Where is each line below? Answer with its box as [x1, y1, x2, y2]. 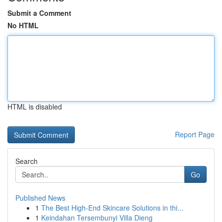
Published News [15, 193, 65, 203]
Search [15, 156, 38, 166]
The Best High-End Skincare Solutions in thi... [41, 203, 183, 213]
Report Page [175, 129, 215, 139]
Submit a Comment [7, 8, 71, 18]
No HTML [7, 20, 39, 30]
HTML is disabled [7, 102, 62, 111]
